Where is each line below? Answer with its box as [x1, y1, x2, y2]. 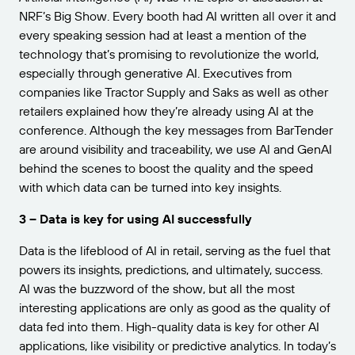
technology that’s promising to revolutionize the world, [19, 46, 319, 62]
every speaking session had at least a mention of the [19, 27, 307, 43]
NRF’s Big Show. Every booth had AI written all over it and [19, 8, 336, 24]
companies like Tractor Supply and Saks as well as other [19, 84, 328, 100]
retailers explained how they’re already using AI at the [19, 103, 314, 119]
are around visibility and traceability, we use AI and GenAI [19, 141, 332, 157]
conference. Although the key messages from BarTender [19, 122, 333, 138]
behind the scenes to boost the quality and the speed [19, 160, 313, 176]
